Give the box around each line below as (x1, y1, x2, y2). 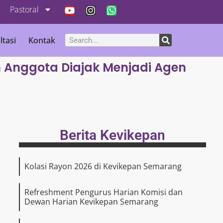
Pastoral (10, 4, 39, 15)
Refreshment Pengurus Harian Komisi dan (24, 186, 183, 198)
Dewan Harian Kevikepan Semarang (24, 196, 158, 207)
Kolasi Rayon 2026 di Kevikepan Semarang (24, 160, 182, 172)
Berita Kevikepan (60, 126, 165, 143)
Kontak (28, 34, 55, 46)
